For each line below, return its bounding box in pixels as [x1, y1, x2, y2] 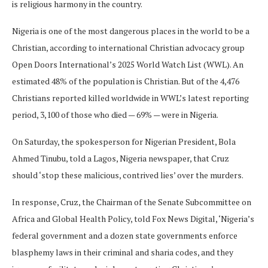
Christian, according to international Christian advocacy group [12, 41, 245, 53]
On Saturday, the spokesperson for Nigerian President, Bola [12, 135, 236, 147]
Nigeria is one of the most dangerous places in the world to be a [12, 25, 249, 36]
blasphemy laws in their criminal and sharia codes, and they [12, 246, 233, 258]
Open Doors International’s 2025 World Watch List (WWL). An [12, 58, 243, 70]
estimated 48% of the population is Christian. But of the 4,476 [12, 75, 239, 87]
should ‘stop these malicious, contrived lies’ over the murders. [12, 169, 243, 181]
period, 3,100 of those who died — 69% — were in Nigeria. [12, 108, 218, 120]
